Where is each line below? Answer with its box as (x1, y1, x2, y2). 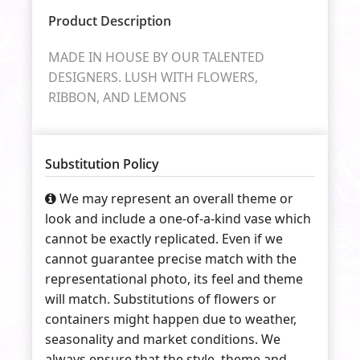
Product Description (48, 11, 171, 30)
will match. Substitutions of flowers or (45, 289, 276, 308)
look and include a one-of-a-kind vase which (45, 209, 311, 227)
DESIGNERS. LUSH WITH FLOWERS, (48, 67, 258, 86)
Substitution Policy (45, 154, 159, 173)
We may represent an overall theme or (56, 189, 293, 207)
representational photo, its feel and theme (45, 269, 303, 288)
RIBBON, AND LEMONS (48, 88, 186, 106)
